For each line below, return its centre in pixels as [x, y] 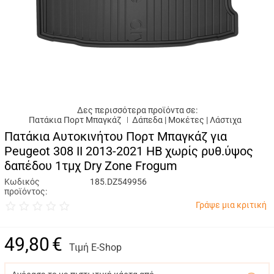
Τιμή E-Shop [95, 247]
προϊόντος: [26, 191]
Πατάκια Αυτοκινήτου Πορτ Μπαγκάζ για [116, 136]
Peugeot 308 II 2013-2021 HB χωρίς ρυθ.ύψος [129, 151]
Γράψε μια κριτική [231, 205]
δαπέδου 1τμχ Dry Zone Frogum [91, 166]
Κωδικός [22, 182]
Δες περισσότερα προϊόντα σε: [137, 110]
